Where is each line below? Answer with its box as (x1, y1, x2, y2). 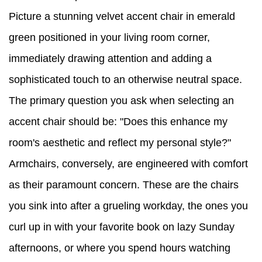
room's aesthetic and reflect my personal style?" (9, 137, 231, 149)
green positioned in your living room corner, (9, 32, 210, 44)
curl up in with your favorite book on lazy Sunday (9, 221, 235, 233)
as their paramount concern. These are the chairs (9, 179, 239, 191)
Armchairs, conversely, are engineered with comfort (9, 158, 248, 170)
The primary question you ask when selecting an (9, 95, 234, 107)
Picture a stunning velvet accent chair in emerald (9, 11, 235, 23)
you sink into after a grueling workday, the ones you (9, 200, 248, 212)
